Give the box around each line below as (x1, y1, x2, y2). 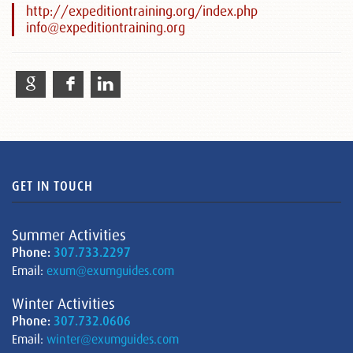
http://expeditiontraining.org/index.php (26, 3, 258, 19)
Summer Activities (12, 226, 126, 244)
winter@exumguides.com (46, 332, 179, 347)
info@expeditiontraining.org (26, 20, 185, 35)
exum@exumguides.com (46, 263, 174, 278)
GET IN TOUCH (12, 179, 93, 195)
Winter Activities (12, 295, 115, 313)
